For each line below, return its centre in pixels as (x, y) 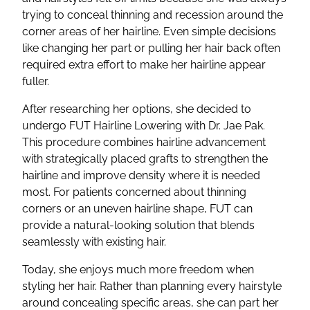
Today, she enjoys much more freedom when (138, 270)
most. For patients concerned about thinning (134, 192)
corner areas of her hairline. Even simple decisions (149, 32)
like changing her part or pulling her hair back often (151, 48)
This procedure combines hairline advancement (144, 143)
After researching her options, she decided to (137, 109)
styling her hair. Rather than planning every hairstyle (152, 286)
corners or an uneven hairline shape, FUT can (137, 209)
